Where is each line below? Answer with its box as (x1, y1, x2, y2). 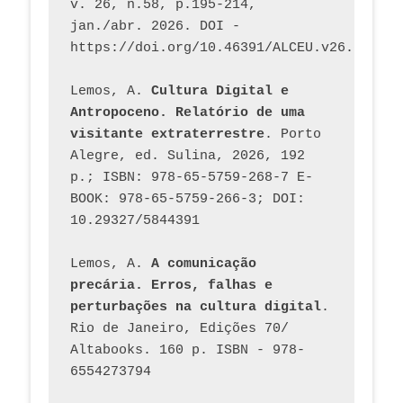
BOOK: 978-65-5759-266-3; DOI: (70, 191, 305, 207)
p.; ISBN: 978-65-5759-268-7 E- (70, 169, 313, 185)
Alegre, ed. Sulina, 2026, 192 (70, 148, 305, 164)
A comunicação (151, 255, 256, 272)
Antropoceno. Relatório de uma (70, 104, 305, 121)
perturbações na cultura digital (70, 299, 321, 315)
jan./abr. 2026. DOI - (70, 18, 240, 34)
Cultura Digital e (151, 83, 289, 99)
